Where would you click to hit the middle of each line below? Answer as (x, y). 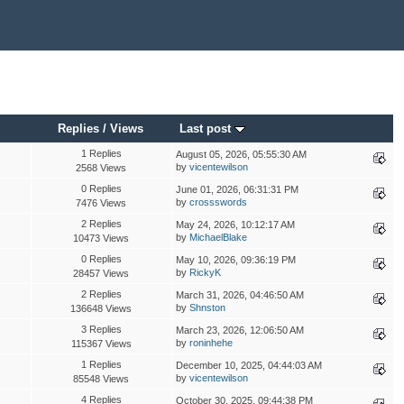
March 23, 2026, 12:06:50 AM (239, 330)
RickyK (205, 272)
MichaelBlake (218, 237)
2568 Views (101, 167)
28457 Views (101, 273)
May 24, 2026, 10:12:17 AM (235, 224)
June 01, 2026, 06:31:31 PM (237, 189)
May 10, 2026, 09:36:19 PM (235, 259)
